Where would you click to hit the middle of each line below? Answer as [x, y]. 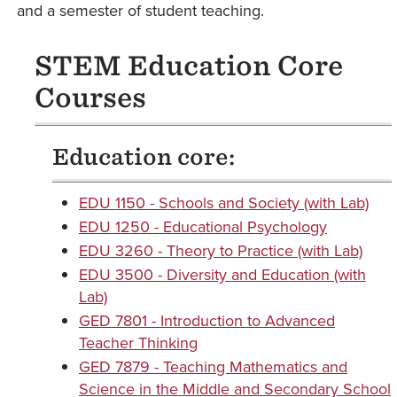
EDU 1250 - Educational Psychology [203, 226]
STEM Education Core [189, 66]
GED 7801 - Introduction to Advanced [207, 320]
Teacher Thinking [138, 343]
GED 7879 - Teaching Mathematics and [213, 366]
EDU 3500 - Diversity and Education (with [222, 274]
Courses [90, 97]
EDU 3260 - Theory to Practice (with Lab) [221, 250]
